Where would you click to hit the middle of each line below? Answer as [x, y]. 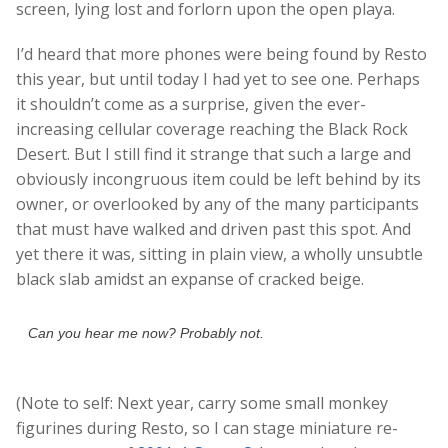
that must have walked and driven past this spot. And [213, 228]
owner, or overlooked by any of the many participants [217, 203]
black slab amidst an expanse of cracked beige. [190, 278]
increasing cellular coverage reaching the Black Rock [212, 128]
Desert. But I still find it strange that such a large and [213, 153]
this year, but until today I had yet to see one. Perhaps [218, 78]
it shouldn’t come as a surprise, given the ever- [191, 103]
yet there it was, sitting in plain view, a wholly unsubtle [219, 253]
